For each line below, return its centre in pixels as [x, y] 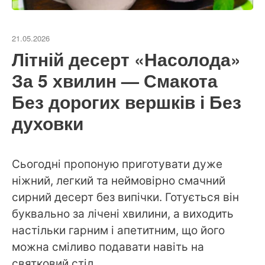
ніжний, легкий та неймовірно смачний [119, 181]
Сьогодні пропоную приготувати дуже [117, 164]
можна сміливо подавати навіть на [108, 247]
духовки [48, 123]
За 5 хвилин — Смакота [115, 80]
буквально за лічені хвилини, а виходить [123, 214]
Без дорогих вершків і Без [127, 102]
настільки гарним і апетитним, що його [118, 231]
